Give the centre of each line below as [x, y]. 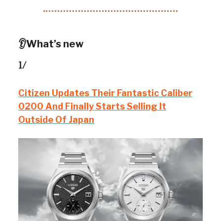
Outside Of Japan [56, 120]
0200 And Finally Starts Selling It [92, 106]
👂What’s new [51, 44]
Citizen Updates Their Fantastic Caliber [105, 93]
